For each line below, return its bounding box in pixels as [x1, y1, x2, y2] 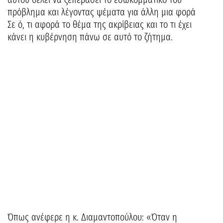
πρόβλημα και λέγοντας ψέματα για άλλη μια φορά [7, 6, 196, 18]
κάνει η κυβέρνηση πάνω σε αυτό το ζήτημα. [7, 31, 173, 43]
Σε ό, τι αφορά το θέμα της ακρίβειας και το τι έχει [7, 18, 192, 30]
